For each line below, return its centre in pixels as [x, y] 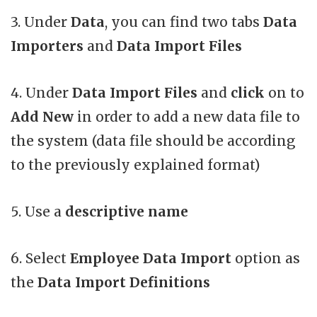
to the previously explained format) [136, 165]
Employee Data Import [151, 258]
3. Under [41, 22]
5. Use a [38, 211]
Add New [42, 116]
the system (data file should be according [153, 140]
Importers [47, 46]
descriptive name [127, 211]
